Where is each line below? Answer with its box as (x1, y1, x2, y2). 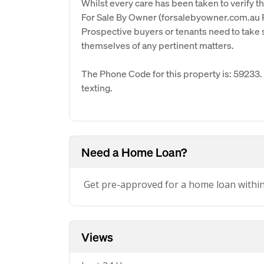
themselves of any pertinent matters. (81, 39, 234, 51)
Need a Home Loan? (81, 144, 187, 160)
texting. (81, 81, 113, 94)
